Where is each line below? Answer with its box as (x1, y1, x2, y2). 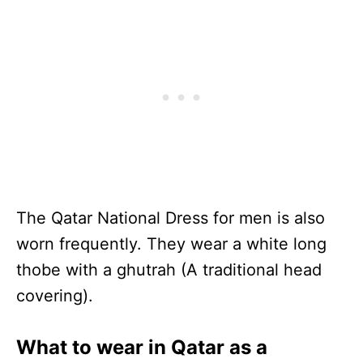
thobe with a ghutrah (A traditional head (16, 259, 322, 280)
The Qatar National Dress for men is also (16, 207, 325, 228)
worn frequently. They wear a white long (16, 233, 327, 254)
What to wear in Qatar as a (16, 335, 267, 359)
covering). (16, 285, 93, 305)
